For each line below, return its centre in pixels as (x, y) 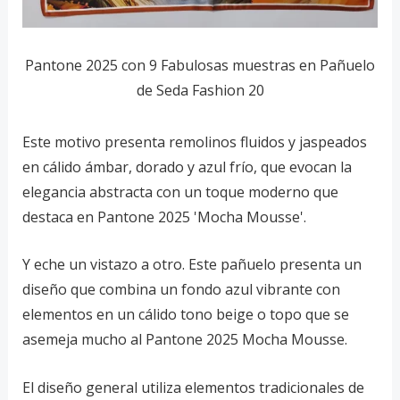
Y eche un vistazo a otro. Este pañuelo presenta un (192, 265)
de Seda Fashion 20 (200, 90)
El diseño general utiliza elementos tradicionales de (193, 387)
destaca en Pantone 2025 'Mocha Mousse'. (164, 217)
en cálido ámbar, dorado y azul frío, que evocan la (187, 167)
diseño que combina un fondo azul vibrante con (181, 290)
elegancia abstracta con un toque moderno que (180, 192)
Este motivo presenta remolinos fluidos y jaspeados (194, 142)
